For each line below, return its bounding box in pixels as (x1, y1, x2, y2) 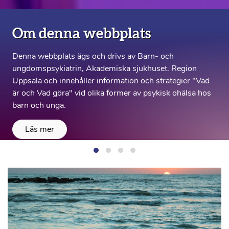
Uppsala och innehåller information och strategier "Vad (12, 75, 210, 86)
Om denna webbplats (12, 26, 151, 41)
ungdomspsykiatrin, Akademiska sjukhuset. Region (12, 62, 197, 74)
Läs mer (25, 123, 54, 135)
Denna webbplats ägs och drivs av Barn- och (12, 50, 174, 62)
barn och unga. (12, 99, 66, 111)
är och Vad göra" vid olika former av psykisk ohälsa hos (12, 87, 211, 99)
